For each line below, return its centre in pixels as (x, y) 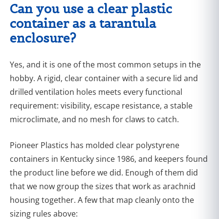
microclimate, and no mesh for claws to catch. (94, 119)
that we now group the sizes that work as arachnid (103, 186)
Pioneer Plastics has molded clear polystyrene (95, 145)
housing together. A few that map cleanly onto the (102, 200)
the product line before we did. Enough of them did (104, 172)
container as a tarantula (83, 23)
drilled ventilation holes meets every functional (96, 92)
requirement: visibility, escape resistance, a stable (101, 105)
